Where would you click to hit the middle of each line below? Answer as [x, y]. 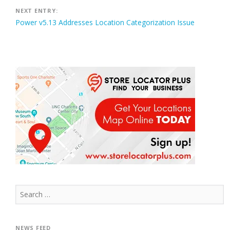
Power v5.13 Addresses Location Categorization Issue [105, 22]
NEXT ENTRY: [37, 10]
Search [27, 190]
